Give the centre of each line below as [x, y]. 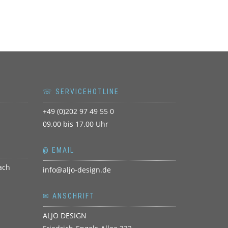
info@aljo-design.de [77, 170]
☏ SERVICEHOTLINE [81, 92]
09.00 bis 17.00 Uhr [75, 124]
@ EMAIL [58, 150]
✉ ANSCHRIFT [68, 196]
